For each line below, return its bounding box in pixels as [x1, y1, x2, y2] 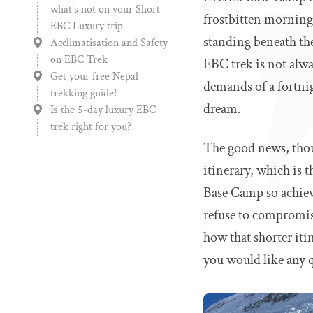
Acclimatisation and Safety [50, 36, 168, 50]
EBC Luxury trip [50, 19, 123, 34]
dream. [203, 100, 242, 118]
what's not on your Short [50, 2, 160, 17]
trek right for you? [50, 119, 131, 134]
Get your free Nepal [50, 69, 138, 84]
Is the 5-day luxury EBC [50, 103, 156, 117]
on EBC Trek [50, 52, 108, 67]
